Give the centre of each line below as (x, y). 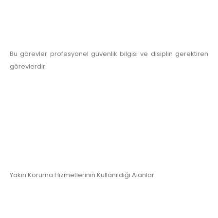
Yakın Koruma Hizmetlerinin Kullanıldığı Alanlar (82, 175)
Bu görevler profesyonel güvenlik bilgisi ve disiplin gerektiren (109, 54)
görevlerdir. (28, 67)
